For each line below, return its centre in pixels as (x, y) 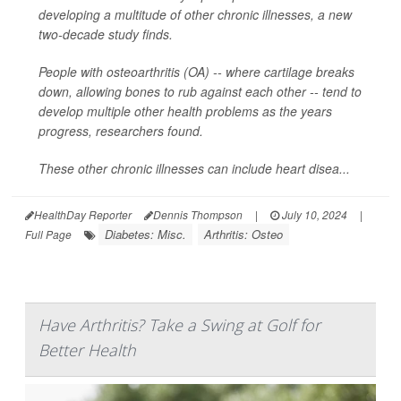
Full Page (48, 235)
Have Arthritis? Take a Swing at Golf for (179, 325)
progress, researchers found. (121, 131)
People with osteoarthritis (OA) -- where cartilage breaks (196, 72)
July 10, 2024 (313, 215)
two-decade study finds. (106, 34)
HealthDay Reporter (83, 215)
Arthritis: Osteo (243, 235)
